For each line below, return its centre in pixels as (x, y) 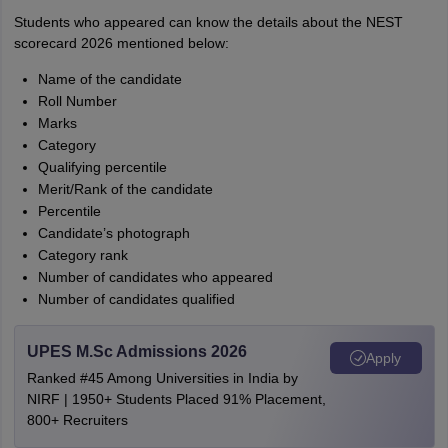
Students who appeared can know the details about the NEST (208, 22)
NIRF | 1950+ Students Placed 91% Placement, (176, 399)
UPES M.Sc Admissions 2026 (136, 351)
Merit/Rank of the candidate (125, 189)
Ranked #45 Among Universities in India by (162, 378)
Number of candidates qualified (136, 299)
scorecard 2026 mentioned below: (121, 43)
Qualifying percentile (102, 167)
